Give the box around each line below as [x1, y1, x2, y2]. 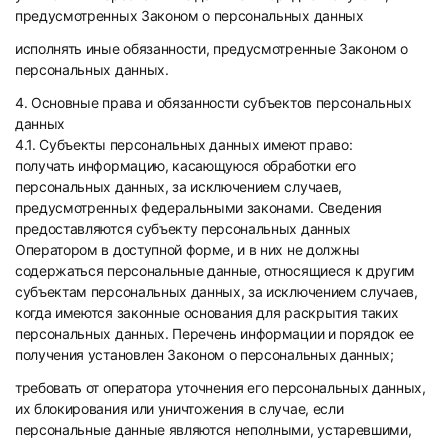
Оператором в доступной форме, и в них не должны [15, 241, 360, 258]
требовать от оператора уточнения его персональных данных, [15, 379, 426, 396]
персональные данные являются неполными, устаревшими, [15, 421, 412, 438]
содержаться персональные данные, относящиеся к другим [15, 262, 416, 279]
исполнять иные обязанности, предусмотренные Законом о [15, 40, 409, 57]
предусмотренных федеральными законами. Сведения [15, 199, 382, 216]
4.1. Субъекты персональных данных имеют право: [15, 136, 353, 153]
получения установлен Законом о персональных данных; [15, 346, 394, 363]
